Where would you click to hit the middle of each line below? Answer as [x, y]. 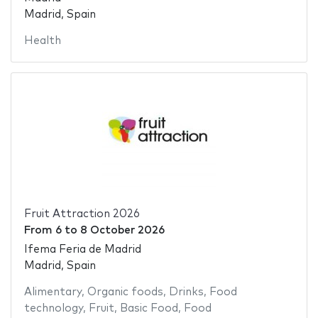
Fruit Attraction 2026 [82, 214]
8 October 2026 [122, 231]
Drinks [186, 292]
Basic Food [149, 308]
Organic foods [125, 292]
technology [53, 308]
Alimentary [53, 292]
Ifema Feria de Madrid [82, 249]
